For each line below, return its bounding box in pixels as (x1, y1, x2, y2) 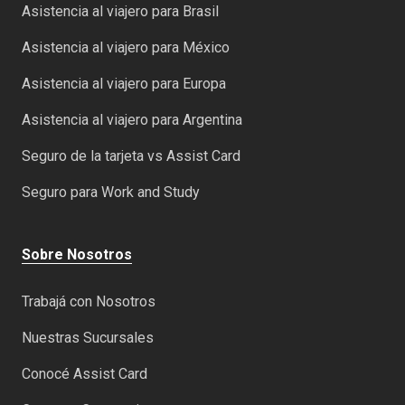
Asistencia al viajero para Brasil (22, 3, 219, 21)
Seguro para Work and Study (22, 184, 200, 202)
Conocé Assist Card (22, 365, 147, 383)
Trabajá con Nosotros (22, 293, 155, 311)
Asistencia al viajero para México (22, 39, 230, 57)
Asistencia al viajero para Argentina (22, 111, 242, 129)
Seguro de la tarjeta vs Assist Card (22, 147, 240, 165)
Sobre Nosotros (22, 246, 132, 264)
